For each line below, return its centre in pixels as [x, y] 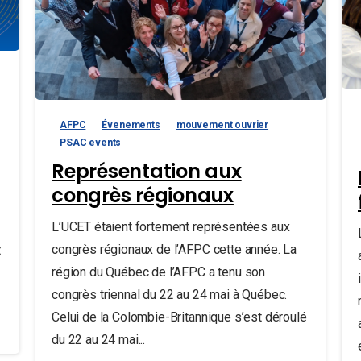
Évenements [131, 125]
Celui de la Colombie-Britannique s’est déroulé [179, 317]
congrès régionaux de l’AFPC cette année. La [174, 250]
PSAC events [91, 143]
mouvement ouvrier [222, 125]
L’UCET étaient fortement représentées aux [171, 227]
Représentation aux [147, 172]
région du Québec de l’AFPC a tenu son [159, 272]
